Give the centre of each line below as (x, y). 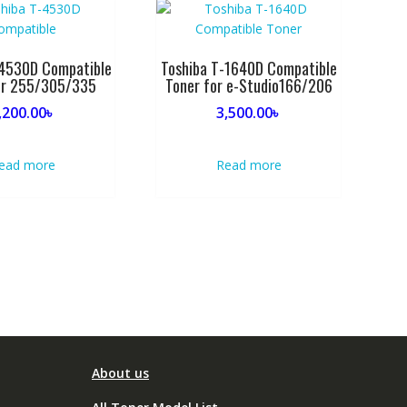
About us (120, 373)
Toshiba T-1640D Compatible (248, 68)
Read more (248, 164)
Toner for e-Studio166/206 (248, 85)
